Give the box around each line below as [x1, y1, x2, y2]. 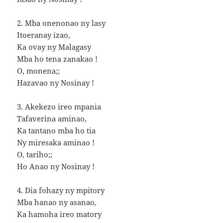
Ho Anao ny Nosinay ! [17, 161, 95, 171]
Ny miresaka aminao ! [17, 137, 95, 147]
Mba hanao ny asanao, [17, 197, 97, 207]
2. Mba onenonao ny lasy [17, 17, 106, 28]
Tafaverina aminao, [17, 113, 87, 123]
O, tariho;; [17, 149, 53, 159]
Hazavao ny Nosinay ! [17, 77, 95, 88]
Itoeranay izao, [17, 29, 71, 40]
